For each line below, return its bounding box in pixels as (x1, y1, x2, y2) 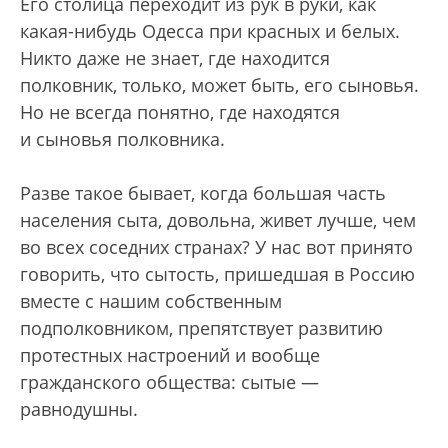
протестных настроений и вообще (20, 343, 320, 367)
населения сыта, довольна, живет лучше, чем (20, 208, 416, 232)
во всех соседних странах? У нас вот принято (20, 235, 413, 259)
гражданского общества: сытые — (20, 370, 319, 394)
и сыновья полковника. (20, 127, 225, 151)
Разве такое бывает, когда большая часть (20, 181, 386, 205)
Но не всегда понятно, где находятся (20, 100, 340, 124)
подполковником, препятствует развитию (20, 316, 383, 340)
